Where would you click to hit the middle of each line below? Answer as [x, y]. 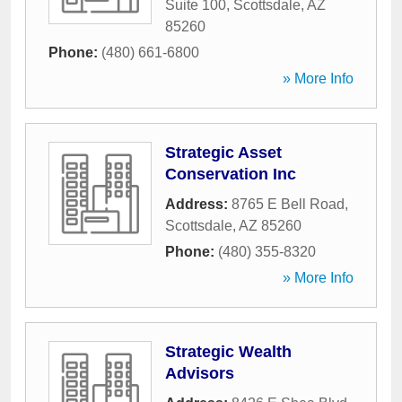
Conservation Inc [231, 174]
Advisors [200, 373]
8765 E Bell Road [288, 204]
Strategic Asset [223, 153]
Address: [198, 204]
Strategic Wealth [228, 352]
